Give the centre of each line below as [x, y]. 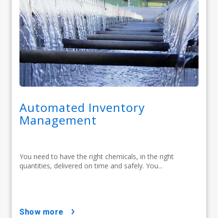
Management [58, 120]
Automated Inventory [82, 107]
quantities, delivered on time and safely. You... [91, 165]
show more [44, 212]
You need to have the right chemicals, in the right [97, 156]
